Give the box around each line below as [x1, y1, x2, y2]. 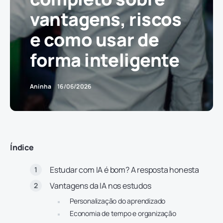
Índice [10, 142, 34, 153]
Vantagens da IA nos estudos [50, 180, 151, 191]
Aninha [30, 82, 52, 91]
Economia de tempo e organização [70, 209, 176, 218]
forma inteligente [30, 48, 180, 72]
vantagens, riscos [30, 7, 182, 31]
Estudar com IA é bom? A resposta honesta [50, 164, 199, 175]
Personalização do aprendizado [70, 196, 166, 206]
